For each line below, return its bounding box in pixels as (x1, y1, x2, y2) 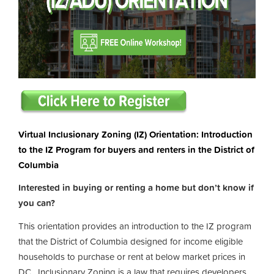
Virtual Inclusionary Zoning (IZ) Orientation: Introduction (18, 127, 253, 141)
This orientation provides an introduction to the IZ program (18, 218, 251, 233)
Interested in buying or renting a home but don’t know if (18, 180, 254, 194)
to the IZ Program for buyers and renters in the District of (18, 142, 254, 157)
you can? (18, 196, 55, 210)
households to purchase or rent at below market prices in (18, 249, 245, 264)
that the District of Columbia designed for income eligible (18, 234, 243, 248)
